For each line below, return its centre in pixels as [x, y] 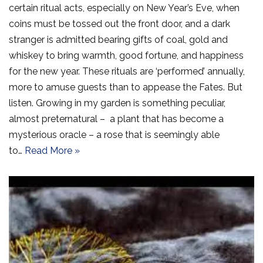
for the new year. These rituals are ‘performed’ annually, [127, 71]
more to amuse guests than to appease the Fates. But [126, 87]
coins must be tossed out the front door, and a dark [119, 23]
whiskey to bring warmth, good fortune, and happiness [126, 55]
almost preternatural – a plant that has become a [116, 119]
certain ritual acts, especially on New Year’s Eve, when [124, 8]
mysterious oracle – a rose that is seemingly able [114, 134]
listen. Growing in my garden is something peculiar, [117, 103]
